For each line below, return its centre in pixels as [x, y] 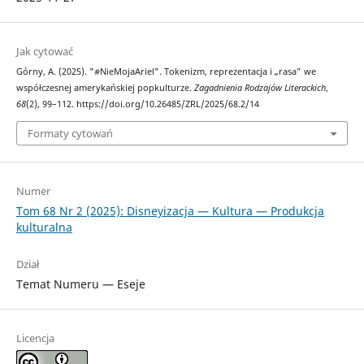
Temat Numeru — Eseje [80, 284]
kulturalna [44, 227]
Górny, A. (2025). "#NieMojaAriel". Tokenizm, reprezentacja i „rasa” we [166, 72]
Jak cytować [44, 52]
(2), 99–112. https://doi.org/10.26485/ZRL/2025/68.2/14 [142, 104]
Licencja [35, 338]
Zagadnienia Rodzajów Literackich [260, 88]
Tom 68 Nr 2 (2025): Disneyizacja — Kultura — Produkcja [170, 210]
